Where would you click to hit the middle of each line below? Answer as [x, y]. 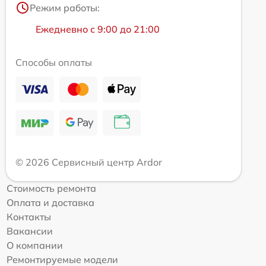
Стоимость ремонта [51, 188]
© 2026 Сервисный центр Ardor [89, 162]
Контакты [29, 216]
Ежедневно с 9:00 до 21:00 [98, 29]
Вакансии [30, 231]
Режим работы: [65, 7]
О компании [35, 245]
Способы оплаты [54, 62]
